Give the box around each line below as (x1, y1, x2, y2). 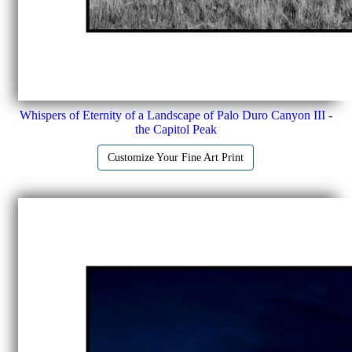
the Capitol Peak (134, 122, 217, 136)
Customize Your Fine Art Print (108, 151, 244, 163)
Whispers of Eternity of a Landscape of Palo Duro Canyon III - (19, 108, 332, 122)
